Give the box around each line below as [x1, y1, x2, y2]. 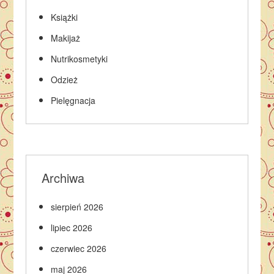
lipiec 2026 [51, 221, 93, 234]
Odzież [51, 73, 78, 86]
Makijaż [51, 32, 81, 44]
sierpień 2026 [51, 201, 104, 213]
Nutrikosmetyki [51, 53, 108, 65]
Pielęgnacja [51, 94, 96, 106]
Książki [51, 11, 78, 23]
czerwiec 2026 [51, 242, 107, 254]
